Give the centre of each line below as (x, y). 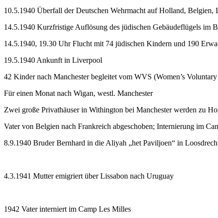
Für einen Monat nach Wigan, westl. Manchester (78, 93)
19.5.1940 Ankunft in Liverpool (53, 60)
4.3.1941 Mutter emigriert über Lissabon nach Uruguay (89, 176)
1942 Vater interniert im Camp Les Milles (67, 209)
